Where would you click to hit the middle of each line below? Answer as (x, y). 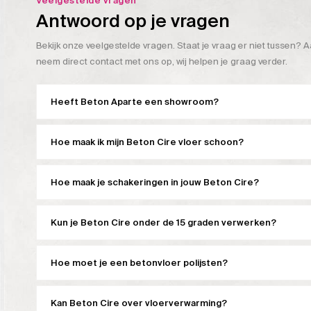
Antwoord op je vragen (133, 21)
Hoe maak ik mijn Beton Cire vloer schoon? (147, 142)
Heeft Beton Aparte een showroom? (135, 102)
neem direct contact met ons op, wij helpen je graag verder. (162, 62)
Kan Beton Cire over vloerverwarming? (139, 303)
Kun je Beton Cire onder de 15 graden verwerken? (163, 223)
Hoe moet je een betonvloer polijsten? (139, 263)
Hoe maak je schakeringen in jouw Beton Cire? (155, 183)
